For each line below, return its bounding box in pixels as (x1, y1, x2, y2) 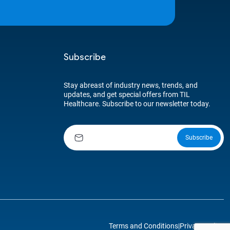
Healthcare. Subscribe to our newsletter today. (64, 100, 210, 108)
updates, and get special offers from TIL (64, 90, 190, 99)
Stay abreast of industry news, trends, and (64, 81, 198, 89)
